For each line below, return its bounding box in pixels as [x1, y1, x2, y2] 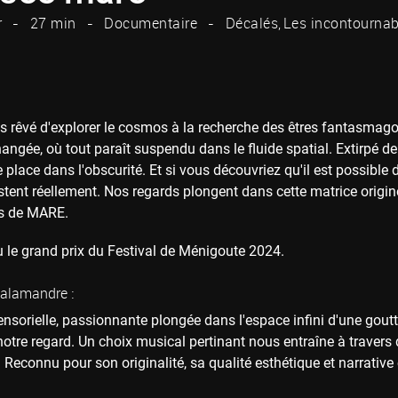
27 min [29, 13, 76, 34]
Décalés [225, 13, 278, 34]
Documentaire [104, 13, 197, 34]
